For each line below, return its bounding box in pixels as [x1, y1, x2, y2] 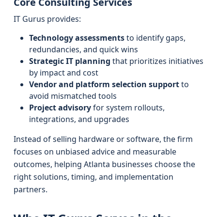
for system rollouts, [91, 102, 165, 113]
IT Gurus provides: [14, 14, 81, 24]
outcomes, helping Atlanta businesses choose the [14, 159, 195, 170]
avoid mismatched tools [29, 91, 117, 101]
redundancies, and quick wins [29, 44, 138, 55]
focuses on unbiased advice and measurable [14, 146, 176, 157]
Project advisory [29, 102, 91, 113]
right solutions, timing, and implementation [14, 171, 173, 182]
